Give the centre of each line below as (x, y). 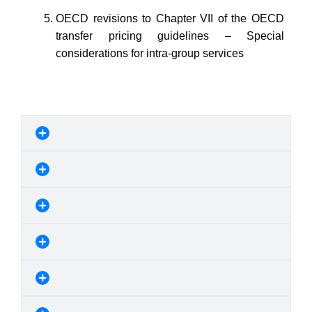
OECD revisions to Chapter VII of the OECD (170, 18)
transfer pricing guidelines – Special (170, 36)
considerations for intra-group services (150, 53)
